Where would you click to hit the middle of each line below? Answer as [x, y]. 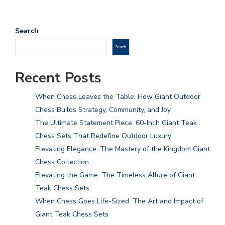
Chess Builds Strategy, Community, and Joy [103, 110]
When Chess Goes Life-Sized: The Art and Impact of [119, 201]
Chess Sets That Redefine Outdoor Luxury [103, 136]
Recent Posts [58, 78]
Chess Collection [62, 162]
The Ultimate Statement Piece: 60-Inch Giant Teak [116, 123]
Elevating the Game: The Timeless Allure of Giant [115, 175]
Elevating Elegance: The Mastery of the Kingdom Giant [123, 149]
